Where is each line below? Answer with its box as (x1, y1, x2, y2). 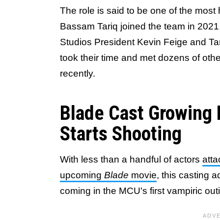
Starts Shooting (60, 122, 182, 145)
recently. (60, 68, 95, 79)
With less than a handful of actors (60, 154, 202, 165)
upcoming (60, 169, 104, 180)
